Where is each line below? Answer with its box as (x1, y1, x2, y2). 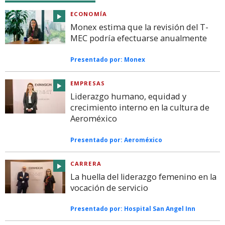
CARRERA (70, 159, 101, 167)
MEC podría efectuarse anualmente (70, 33, 207, 44)
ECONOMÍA (70, 10, 107, 18)
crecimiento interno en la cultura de (70, 101, 209, 113)
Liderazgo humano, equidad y (70, 90, 186, 102)
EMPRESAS (70, 79, 105, 87)
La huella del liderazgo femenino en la (70, 171, 216, 182)
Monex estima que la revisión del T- (70, 22, 208, 33)
